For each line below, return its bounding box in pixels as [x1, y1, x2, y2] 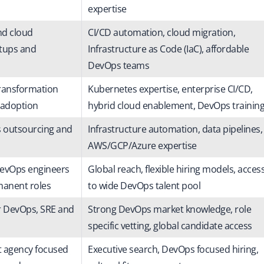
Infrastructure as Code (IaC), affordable [88, 42, 249, 55]
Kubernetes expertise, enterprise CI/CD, [88, 82, 253, 95]
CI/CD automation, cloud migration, [88, 25, 235, 39]
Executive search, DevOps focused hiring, [88, 242, 258, 256]
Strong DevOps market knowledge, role [88, 202, 251, 216]
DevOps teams [88, 58, 149, 72]
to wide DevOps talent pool [88, 179, 200, 192]
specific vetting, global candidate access [88, 219, 252, 232]
